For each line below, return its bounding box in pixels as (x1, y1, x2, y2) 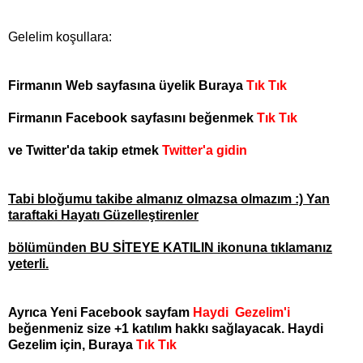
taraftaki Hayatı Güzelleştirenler (8, 208, 199, 223)
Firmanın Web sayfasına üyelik (8, 79, 195, 93)
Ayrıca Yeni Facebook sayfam (8, 305, 193, 320)
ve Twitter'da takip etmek (8, 143, 162, 158)
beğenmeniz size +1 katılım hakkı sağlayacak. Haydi (8, 322, 323, 336)
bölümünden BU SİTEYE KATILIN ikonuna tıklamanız (8, 241, 332, 255)
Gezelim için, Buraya (8, 338, 136, 352)
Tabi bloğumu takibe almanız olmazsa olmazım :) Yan (8, 192, 330, 207)
